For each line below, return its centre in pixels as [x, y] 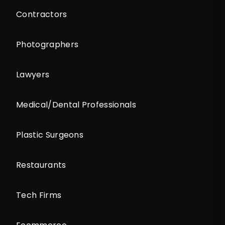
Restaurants [41, 165]
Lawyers [33, 74]
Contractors [42, 14]
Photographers [47, 44]
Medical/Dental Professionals [76, 104]
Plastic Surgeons [50, 135]
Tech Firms [39, 195]
